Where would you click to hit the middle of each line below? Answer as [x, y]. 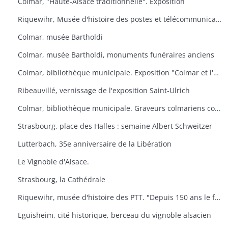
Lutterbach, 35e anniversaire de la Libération [95, 144]
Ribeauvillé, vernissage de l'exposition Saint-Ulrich [104, 90]
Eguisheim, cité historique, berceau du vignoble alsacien [115, 215]
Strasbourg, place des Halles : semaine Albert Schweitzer [115, 126]
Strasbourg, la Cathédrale [62, 179]
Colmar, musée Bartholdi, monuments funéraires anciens [116, 55]
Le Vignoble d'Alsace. [53, 162]
